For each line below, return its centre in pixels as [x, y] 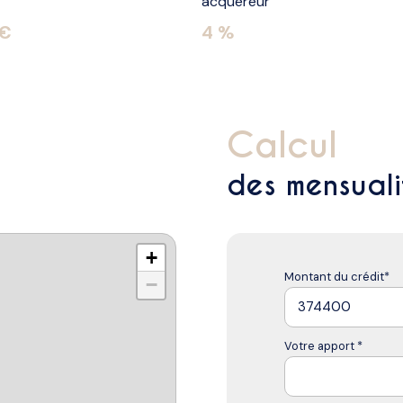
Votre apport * [323, 345]
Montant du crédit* [337, 276]
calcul [296, 145]
